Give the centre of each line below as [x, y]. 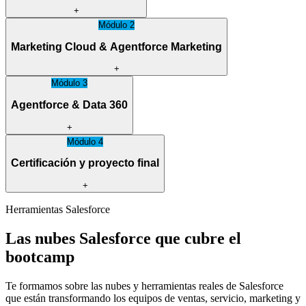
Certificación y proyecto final [85, 163]
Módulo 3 [69, 83]
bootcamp [40, 256]
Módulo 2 [116, 25]
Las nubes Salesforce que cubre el [123, 238]
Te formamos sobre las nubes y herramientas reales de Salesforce [144, 286]
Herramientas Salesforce [58, 209]
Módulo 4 [85, 141]
